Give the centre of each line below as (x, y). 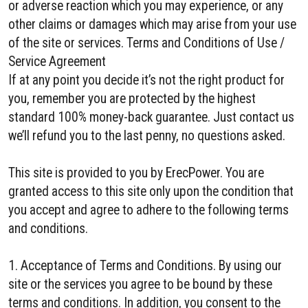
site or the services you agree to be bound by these (140, 284)
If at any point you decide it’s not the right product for (146, 80)
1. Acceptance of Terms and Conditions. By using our (145, 266)
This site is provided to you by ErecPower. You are (136, 173)
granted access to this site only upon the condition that (151, 191)
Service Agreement (57, 62)
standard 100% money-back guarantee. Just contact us (151, 117)
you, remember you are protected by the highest (132, 99)
